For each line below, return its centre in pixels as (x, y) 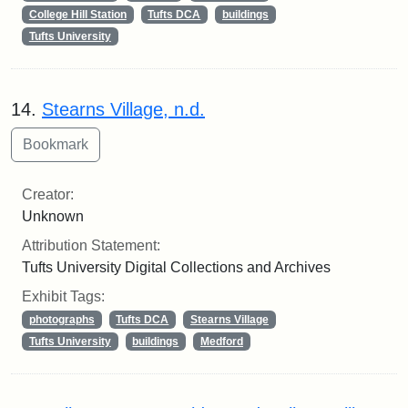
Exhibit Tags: (63, 296)
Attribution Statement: (91, 245)
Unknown (53, 216)
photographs (61, 319)
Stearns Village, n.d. (123, 109)
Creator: (48, 194)
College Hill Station (77, 14)
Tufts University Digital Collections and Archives (176, 267)
